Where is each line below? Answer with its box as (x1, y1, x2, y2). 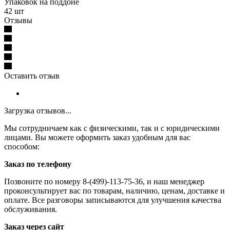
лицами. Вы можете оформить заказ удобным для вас (4, 133, 190, 142)
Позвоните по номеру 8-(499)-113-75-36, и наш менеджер (4, 177, 204, 186)
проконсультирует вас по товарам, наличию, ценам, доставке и (4, 186, 225, 196)
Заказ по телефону (4, 160, 71, 169)
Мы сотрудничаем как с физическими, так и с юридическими (4, 124, 220, 133)
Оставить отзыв (4, 71, 60, 81)
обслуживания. (4, 205, 57, 214)
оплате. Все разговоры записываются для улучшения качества (4, 196, 221, 205)
